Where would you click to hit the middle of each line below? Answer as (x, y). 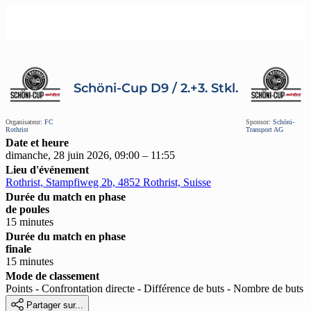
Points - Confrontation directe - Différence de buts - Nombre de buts (154, 289)
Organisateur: (24, 121)
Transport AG (265, 129)
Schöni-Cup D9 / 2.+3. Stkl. (155, 88)
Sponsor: (259, 121)
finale (18, 249)
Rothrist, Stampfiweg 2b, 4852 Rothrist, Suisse (108, 182)
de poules (27, 209)
